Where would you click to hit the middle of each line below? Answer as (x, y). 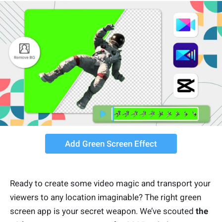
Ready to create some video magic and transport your (110, 184)
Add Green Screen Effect (111, 144)
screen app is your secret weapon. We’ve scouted (103, 211)
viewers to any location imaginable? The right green (106, 197)
